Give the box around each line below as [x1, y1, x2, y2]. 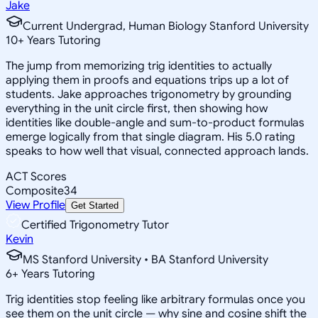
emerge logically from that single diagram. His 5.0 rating [6, 129, 295, 144]
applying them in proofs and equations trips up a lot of [6, 72, 289, 87]
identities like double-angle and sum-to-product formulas [6, 115, 305, 130]
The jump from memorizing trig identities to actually [6, 58, 272, 73]
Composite [6, 183, 64, 198]
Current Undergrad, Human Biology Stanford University [23, 18, 309, 33]
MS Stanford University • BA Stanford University [23, 252, 268, 267]
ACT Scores [6, 169, 67, 184]
